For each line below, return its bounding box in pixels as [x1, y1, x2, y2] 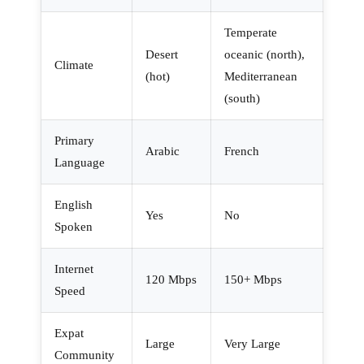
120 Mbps [145, 272, 197, 286]
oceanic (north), [224, 47, 305, 61]
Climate [54, 58, 93, 71]
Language [54, 155, 105, 169]
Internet [54, 262, 93, 275]
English [54, 197, 93, 211]
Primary [54, 133, 94, 147]
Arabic [145, 144, 180, 158]
